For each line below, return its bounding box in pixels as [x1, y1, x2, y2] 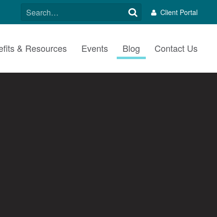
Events [81, 42, 108, 54]
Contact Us [155, 42, 198, 54]
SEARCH [20, 3, 54, 15]
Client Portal [160, 7, 198, 17]
